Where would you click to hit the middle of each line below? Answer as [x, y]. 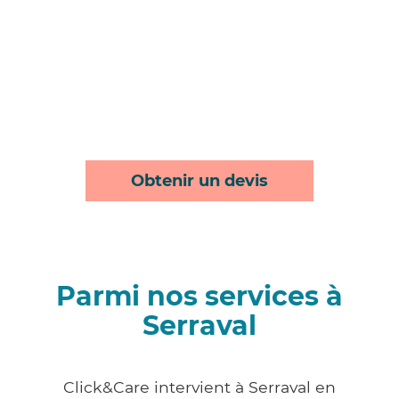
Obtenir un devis [199, 181]
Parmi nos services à [199, 297]
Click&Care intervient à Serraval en [199, 387]
